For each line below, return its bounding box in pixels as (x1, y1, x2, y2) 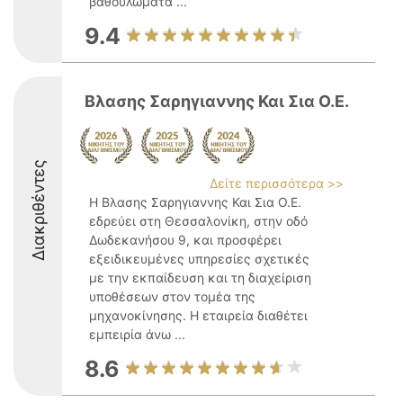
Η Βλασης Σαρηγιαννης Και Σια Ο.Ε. (89, 194, 301, 210)
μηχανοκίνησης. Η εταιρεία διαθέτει (89, 308, 308, 323)
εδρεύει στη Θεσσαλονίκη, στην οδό (89, 213, 308, 228)
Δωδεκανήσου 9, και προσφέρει (89, 232, 282, 247)
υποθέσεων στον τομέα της (89, 289, 255, 304)
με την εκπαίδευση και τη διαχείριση (89, 270, 311, 285)
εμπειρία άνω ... (89, 327, 185, 342)
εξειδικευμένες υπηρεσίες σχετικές (89, 251, 309, 266)
